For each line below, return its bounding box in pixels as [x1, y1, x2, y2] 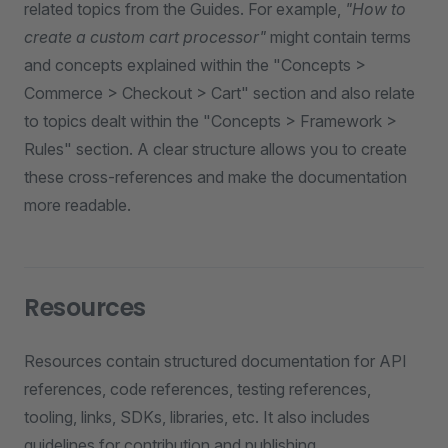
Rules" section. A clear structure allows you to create [24, 139, 407, 159]
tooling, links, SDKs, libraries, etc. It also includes [24, 407, 370, 427]
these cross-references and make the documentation [24, 167, 407, 187]
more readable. [24, 195, 131, 215]
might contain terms [266, 27, 411, 47]
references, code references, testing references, [24, 379, 371, 399]
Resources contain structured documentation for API [24, 351, 407, 371]
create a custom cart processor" [24, 27, 266, 47]
